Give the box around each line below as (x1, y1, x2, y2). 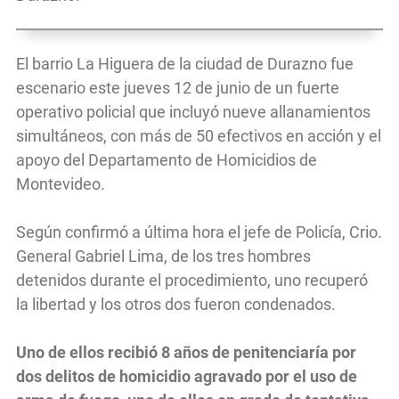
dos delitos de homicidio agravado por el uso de (16, 367, 357, 387)
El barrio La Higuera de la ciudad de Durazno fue (16, 54, 354, 74)
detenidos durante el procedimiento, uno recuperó (16, 271, 368, 290)
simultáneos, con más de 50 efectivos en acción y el (16, 126, 381, 146)
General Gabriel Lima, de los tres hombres (16, 247, 311, 266)
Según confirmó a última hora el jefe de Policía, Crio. (16, 223, 382, 242)
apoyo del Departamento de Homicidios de (16, 151, 317, 170)
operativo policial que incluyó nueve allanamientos (16, 102, 370, 122)
